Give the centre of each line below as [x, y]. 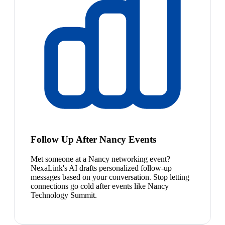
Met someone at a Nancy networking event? [100, 159]
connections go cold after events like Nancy [100, 186]
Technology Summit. [64, 195]
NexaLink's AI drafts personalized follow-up [101, 168]
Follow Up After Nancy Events [93, 139]
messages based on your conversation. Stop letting [110, 177]
